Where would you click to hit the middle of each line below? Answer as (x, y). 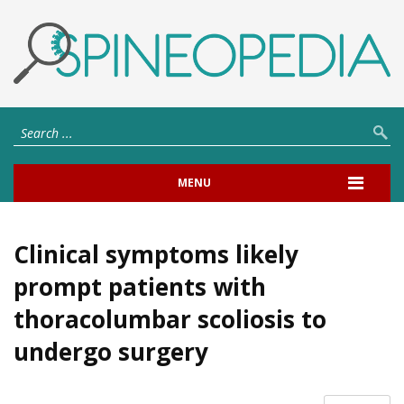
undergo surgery (111, 351)
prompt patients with (140, 286)
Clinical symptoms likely (156, 254)
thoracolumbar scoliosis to (170, 319)
